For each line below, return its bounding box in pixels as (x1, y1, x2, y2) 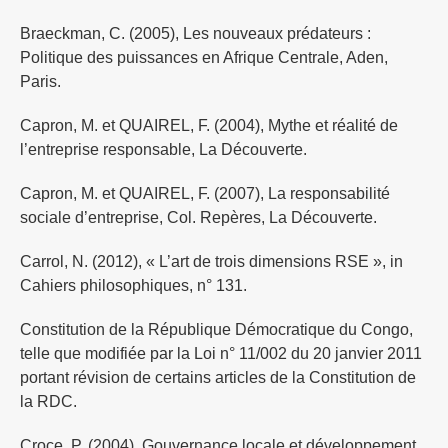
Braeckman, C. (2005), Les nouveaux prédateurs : (19, 25, 371, 43)
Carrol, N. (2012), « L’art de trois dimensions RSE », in (19, 253, 403, 271)
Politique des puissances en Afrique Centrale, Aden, (19, 49, 388, 67)
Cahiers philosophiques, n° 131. (19, 277, 247, 295)
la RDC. (19, 393, 77, 411)
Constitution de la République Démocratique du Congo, (19, 321, 413, 339)
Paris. (19, 73, 61, 91)
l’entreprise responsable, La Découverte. (19, 141, 307, 159)
